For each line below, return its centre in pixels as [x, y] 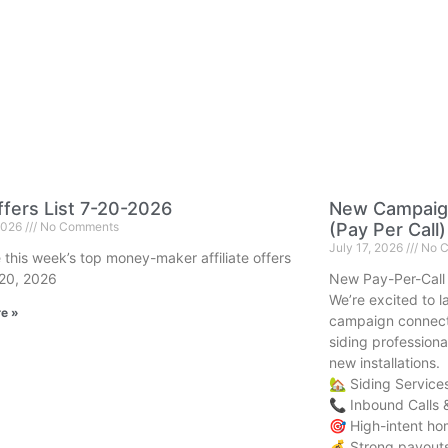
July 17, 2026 [367, 248]
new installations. [384, 363]
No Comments [78, 227]
